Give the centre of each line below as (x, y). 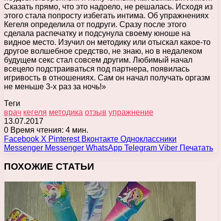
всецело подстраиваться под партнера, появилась (97, 69)
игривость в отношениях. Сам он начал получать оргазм (107, 77)
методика (66, 112)
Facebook (21, 139)
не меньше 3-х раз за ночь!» (55, 86)
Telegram (141, 147)
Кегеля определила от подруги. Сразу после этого (95, 24)
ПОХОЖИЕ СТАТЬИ (49, 167)
